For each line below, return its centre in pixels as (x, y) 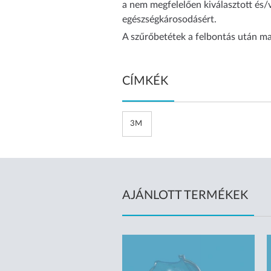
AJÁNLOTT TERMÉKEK (185, 196)
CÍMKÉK (145, 81)
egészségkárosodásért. (169, 20)
